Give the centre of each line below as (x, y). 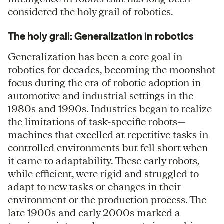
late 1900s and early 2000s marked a (94, 212)
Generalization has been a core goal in (95, 56)
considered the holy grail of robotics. (91, 11)
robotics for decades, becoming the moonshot (112, 69)
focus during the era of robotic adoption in (104, 82)
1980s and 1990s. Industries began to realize (110, 108)
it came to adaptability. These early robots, (104, 160)
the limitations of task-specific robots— (97, 121)
